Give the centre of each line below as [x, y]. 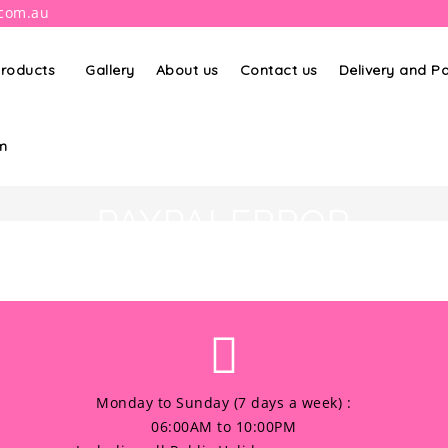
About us [187, 69]
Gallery [110, 69]
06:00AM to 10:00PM [224, 426]
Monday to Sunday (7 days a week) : [224, 402]
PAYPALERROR [224, 222]
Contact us [278, 69]
